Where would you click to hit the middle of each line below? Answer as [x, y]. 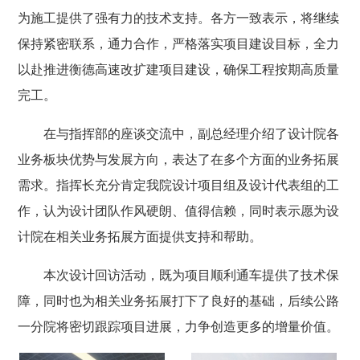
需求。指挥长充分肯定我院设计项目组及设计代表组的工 [178, 185]
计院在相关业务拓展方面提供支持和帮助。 [139, 237]
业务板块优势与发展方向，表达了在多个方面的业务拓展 [178, 160]
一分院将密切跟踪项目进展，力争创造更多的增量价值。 [178, 327]
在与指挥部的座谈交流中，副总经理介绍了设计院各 [191, 134]
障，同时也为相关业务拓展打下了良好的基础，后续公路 [178, 301]
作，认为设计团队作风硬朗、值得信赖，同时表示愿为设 [178, 211]
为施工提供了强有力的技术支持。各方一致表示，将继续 [178, 18]
